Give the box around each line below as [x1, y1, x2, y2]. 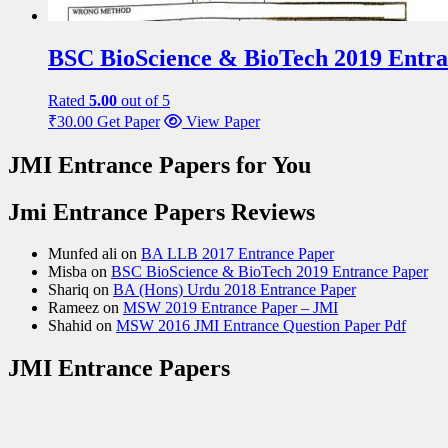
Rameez [48, 299, 99, 317]
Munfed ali [48, 245, 117, 263]
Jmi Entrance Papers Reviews [8, 198, 315, 225]
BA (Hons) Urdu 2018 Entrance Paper [113, 281, 356, 299]
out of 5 [117, 91, 170, 109]
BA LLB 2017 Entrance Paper [141, 245, 334, 263]
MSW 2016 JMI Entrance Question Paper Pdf [116, 317, 406, 335]
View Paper [182, 112, 260, 130]
